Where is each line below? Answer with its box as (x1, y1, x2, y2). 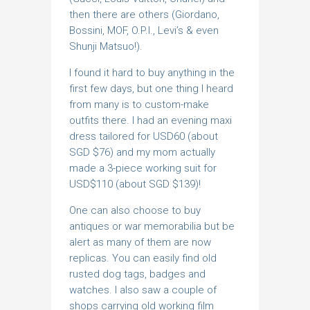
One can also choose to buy (69, 204, 201, 217)
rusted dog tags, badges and (69, 268, 206, 281)
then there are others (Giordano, (69, 8, 219, 21)
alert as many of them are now (69, 236, 211, 249)
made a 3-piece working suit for (69, 162, 217, 175)
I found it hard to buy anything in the (69, 66, 235, 80)
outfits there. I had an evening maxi (69, 114, 232, 127)
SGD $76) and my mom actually (69, 146, 215, 159)
